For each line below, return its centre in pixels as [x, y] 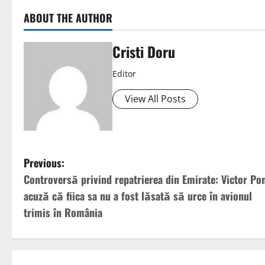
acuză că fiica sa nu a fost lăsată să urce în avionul [138, 196]
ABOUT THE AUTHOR [68, 18]
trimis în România [63, 213]
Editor [124, 74]
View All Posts [155, 99]
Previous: [44, 163]
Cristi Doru [144, 52]
